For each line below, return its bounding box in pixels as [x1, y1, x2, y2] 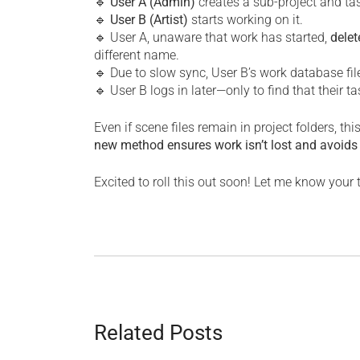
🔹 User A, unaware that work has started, [94, 29, 330, 45]
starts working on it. [188, 11, 303, 27]
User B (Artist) [110, 11, 188, 27]
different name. [94, 47, 179, 63]
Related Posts [94, 320, 223, 345]
